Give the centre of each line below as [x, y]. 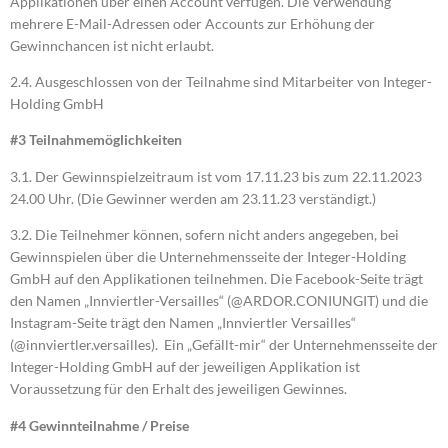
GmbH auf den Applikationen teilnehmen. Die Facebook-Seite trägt [216, 279]
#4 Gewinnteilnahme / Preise [99, 425]
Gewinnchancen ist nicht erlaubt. [112, 45]
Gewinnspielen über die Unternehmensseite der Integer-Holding [208, 257]
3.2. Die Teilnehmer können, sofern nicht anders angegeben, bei [204, 235]
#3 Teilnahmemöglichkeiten [96, 140]
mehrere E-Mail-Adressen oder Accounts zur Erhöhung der [192, 23]
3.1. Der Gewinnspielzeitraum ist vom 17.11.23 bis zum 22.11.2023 [216, 176]
